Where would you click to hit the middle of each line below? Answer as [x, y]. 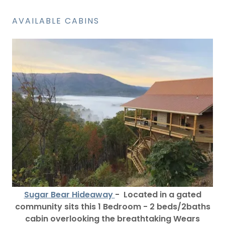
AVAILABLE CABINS [56, 21]
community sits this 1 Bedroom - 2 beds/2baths [113, 206]
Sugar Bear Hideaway [69, 194]
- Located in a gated [158, 194]
